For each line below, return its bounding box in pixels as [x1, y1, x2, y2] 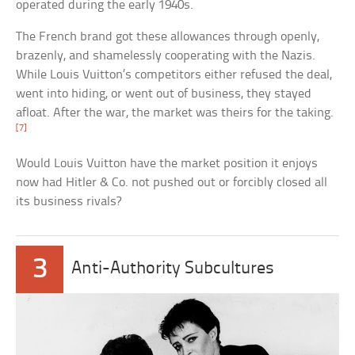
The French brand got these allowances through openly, [16, 30, 320, 44]
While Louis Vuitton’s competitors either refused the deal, [16, 68, 333, 82]
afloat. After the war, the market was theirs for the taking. [16, 106, 334, 120]
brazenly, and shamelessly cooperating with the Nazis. [16, 49, 316, 63]
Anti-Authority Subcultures [71, 260, 275, 279]
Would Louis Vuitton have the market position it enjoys [16, 157, 319, 171]
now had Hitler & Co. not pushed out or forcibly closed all [16, 176, 328, 190]
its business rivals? [16, 195, 122, 209]
